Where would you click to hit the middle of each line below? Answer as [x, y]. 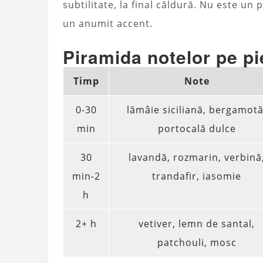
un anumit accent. [108, 24]
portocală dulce [197, 129]
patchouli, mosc [197, 243]
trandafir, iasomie [197, 176]
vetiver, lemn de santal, [197, 224]
